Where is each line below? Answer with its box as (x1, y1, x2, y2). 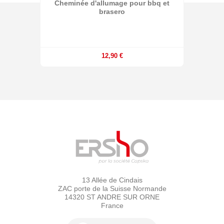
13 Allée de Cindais (81, 175, 142, 184)
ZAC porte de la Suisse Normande (57, 184, 166, 192)
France (100, 201, 123, 209)
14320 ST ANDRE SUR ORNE (64, 192, 159, 201)
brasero (99, 7, 125, 16)
